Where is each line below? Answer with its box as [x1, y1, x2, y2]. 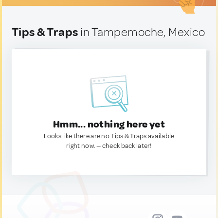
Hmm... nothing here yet [53, 118, 165, 130]
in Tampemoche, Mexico [78, 25, 205, 39]
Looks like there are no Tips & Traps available [43, 132, 175, 140]
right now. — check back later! [66, 142, 152, 150]
